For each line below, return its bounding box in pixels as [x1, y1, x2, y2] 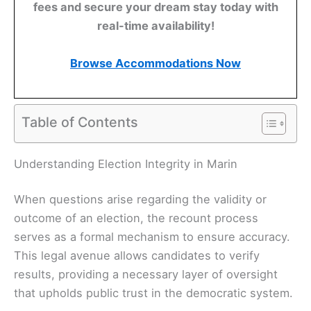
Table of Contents [22, 113, 138, 131]
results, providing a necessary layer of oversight [14, 267, 278, 282]
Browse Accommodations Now [70, 56, 241, 71]
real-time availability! [96, 19, 215, 33]
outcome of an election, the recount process [14, 211, 258, 226]
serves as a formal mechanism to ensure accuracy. [14, 230, 290, 244]
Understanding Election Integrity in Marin [14, 156, 237, 171]
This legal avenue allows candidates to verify [14, 249, 260, 263]
